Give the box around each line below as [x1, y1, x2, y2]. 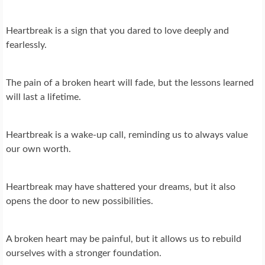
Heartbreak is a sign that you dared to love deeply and [6, 26, 229, 36]
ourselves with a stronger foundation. [6, 248, 161, 258]
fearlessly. [6, 40, 47, 50]
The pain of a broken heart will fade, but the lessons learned [6, 78, 254, 88]
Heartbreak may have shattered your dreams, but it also [6, 182, 235, 192]
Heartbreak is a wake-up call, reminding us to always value [6, 130, 248, 140]
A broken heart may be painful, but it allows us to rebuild [6, 234, 241, 244]
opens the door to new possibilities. [6, 196, 153, 206]
